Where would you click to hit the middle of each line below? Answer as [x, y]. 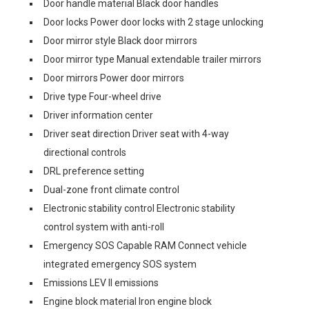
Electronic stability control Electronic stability [139, 208]
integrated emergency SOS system [120, 264]
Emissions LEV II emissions [101, 283]
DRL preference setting [94, 171]
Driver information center [98, 115]
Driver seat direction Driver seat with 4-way [136, 134]
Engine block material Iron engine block [128, 301]
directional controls [85, 152]
